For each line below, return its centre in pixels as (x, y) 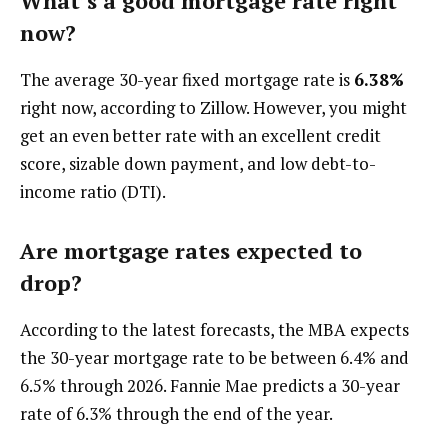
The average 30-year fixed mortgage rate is (187, 79)
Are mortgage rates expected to (191, 251)
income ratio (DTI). (93, 191)
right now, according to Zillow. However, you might (213, 107)
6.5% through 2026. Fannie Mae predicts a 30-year (210, 385)
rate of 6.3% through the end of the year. (176, 413)
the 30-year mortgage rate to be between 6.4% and (214, 357)
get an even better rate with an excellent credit (200, 135)
